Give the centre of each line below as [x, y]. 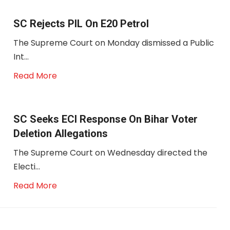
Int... [21, 57]
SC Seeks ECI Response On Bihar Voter [105, 119]
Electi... [26, 167]
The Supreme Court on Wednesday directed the [110, 153]
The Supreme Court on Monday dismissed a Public [113, 43]
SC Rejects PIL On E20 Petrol [81, 24]
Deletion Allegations [60, 133]
